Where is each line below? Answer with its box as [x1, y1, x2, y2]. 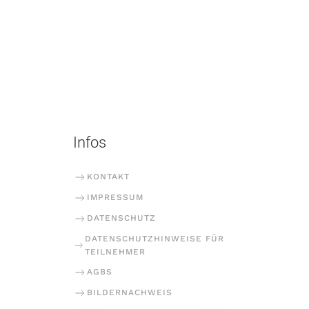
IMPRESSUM [87, 192, 143, 203]
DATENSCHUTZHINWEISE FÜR [85, 233, 225, 243]
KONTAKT [87, 172, 130, 182]
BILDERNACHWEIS [87, 288, 172, 298]
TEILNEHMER [85, 246, 146, 257]
